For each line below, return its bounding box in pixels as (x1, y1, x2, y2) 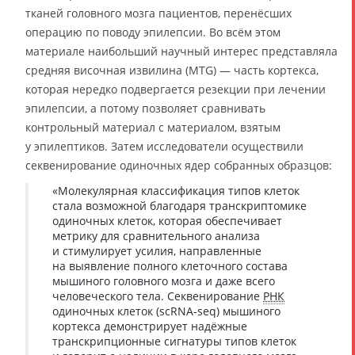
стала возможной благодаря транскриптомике (52, 198, 307, 213)
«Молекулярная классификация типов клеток (52, 183, 300, 198)
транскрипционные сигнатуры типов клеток (52, 334, 296, 349)
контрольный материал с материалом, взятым (25, 120, 281, 135)
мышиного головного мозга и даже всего (52, 273, 275, 288)
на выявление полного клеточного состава (52, 258, 288, 273)
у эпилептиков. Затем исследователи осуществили (25, 139, 303, 154)
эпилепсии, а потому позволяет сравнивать (25, 101, 265, 116)
